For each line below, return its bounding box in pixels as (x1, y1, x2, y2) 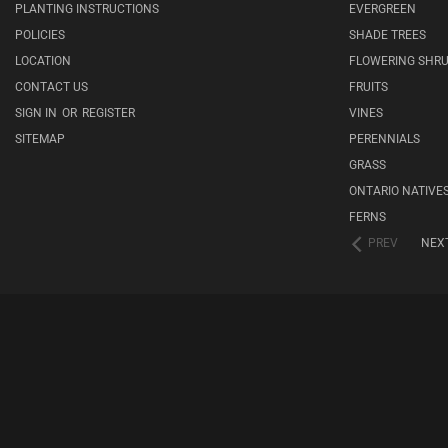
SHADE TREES (348, 28, 426, 42)
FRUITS (348, 80, 388, 94)
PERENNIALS (348, 132, 420, 146)
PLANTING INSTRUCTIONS (15, 2, 159, 16)
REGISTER (82, 106, 135, 120)
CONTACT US (15, 80, 88, 94)
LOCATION (15, 54, 71, 68)
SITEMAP (15, 132, 65, 146)
